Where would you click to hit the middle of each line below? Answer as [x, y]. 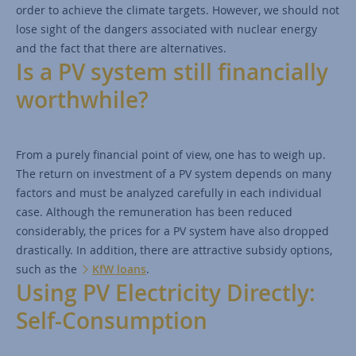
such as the [46, 269]
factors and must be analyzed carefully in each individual [169, 193]
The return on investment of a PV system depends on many [174, 174]
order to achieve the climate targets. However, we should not [178, 10]
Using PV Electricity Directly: [166, 293]
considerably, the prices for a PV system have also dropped [172, 231]
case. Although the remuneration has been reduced [154, 212]
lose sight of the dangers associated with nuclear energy [166, 29]
